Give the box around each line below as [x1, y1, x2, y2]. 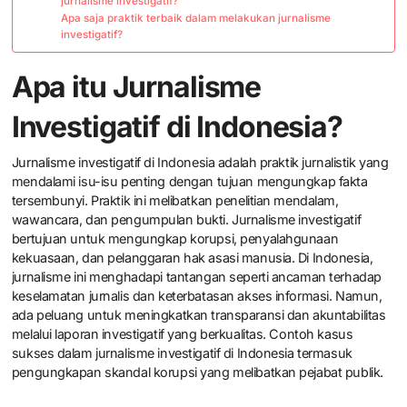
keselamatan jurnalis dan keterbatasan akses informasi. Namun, [11, 288, 382, 304]
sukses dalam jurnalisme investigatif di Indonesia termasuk [11, 345, 352, 362]
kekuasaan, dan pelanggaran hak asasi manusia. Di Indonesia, [11, 250, 373, 266]
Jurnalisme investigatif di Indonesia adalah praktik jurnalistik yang [11, 154, 389, 171]
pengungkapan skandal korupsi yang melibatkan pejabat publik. [11, 364, 383, 381]
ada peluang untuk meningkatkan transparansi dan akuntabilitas [11, 307, 386, 323]
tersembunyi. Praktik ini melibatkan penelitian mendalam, [11, 193, 339, 209]
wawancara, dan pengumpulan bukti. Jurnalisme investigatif [11, 212, 362, 228]
